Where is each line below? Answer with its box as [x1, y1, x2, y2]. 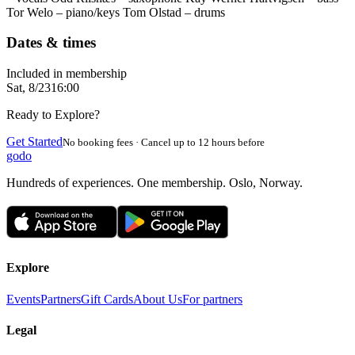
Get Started [6, 135, 63, 149]
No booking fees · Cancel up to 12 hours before [63, 136, 265, 149]
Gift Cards [81, 292, 133, 306]
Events [6, 292, 40, 306]
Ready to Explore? [6, 108, 100, 122]
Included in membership [6, 67, 127, 81]
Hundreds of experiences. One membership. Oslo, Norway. [6, 176, 303, 190]
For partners [182, 292, 242, 306]
